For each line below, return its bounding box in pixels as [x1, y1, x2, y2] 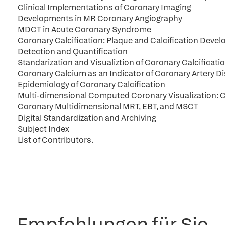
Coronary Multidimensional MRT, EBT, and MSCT [18, 101, 198, 112]
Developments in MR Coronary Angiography [18, 13, 182, 24]
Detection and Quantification [18, 46, 128, 57]
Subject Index [18, 124, 69, 134]
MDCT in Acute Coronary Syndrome [18, 24, 151, 35]
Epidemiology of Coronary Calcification [18, 79, 165, 90]
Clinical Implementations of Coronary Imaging [18, 2, 191, 13]
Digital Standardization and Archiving [18, 113, 156, 123]
